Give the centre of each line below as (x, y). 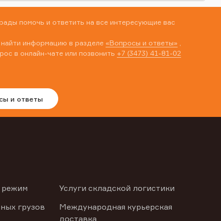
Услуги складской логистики (117, 188)
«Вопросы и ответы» (142, 43)
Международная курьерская (115, 207)
